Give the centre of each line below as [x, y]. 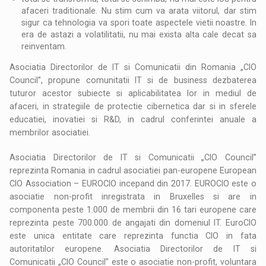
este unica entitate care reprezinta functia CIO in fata [133, 235]
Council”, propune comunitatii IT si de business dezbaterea [133, 80]
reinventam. [44, 46]
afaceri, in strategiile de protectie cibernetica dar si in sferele [133, 106]
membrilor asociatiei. [50, 132]
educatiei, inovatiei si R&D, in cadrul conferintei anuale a [133, 119]
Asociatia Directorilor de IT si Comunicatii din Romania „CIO [133, 67]
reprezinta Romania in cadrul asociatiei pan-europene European [133, 170]
